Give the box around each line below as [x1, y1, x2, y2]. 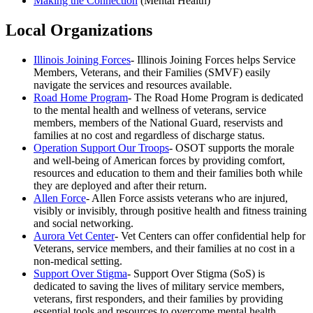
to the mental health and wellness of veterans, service [34, 104, 266, 117]
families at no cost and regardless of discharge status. [34, 129, 265, 142]
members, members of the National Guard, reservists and [34, 117, 283, 129]
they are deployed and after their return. [34, 180, 210, 192]
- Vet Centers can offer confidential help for [115, 230, 305, 242]
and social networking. [34, 217, 133, 230]
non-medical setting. [34, 255, 122, 268]
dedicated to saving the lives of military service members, [34, 280, 284, 293]
